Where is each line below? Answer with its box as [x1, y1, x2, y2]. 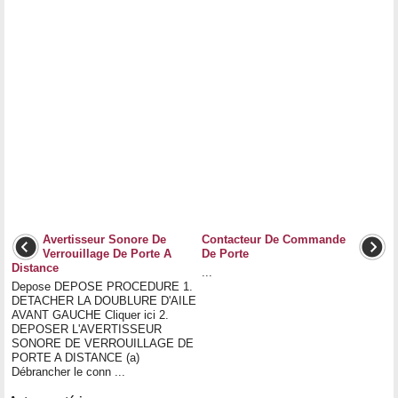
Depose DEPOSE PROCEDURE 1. [12, 279, 193, 293]
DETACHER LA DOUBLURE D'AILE [12, 293, 196, 307]
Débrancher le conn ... [12, 364, 125, 378]
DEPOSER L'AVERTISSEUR [12, 322, 162, 336]
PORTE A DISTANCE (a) [12, 350, 139, 364]
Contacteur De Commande [202, 232, 346, 246]
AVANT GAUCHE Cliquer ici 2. [12, 307, 169, 322]
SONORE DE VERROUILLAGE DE [12, 336, 194, 350]
